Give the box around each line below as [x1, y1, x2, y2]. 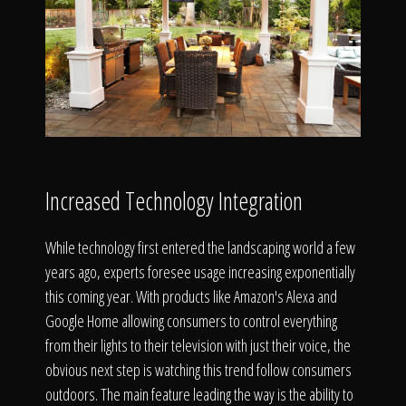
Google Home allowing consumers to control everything [45, 310, 337, 332]
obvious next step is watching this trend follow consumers [45, 359, 352, 381]
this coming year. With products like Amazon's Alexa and [45, 285, 337, 307]
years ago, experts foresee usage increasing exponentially [45, 261, 355, 283]
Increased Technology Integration [45, 184, 303, 217]
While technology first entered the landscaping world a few [45, 237, 355, 258]
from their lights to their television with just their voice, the [45, 334, 351, 356]
